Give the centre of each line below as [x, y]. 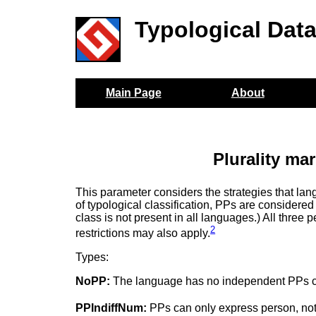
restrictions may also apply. [143, 233]
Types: [92, 257]
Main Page [133, 93]
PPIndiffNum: [111, 308]
